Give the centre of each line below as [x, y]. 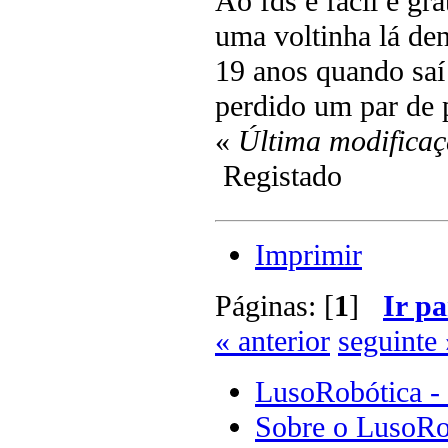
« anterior [272, 341]
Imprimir [308, 255]
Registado [278, 176]
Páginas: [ [274, 306]
